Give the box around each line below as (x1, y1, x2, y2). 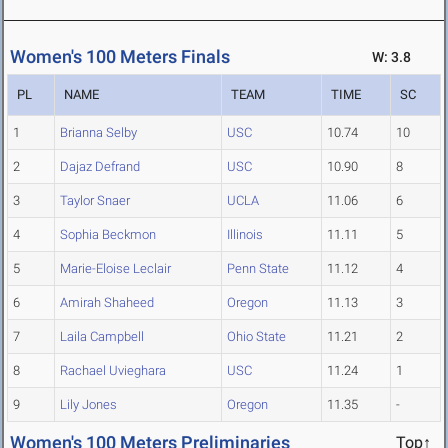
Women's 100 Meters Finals (10, 46, 230, 68)
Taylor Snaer (60, 193, 130, 209)
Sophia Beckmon (60, 227, 156, 243)
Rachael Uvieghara (60, 363, 166, 379)
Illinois (227, 227, 263, 243)
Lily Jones (60, 397, 117, 413)
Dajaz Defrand (60, 159, 140, 175)
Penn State (227, 261, 289, 277)
